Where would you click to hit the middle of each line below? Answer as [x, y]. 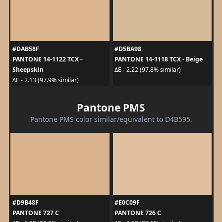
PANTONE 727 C [35, 213]
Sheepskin [28, 69]
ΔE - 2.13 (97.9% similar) [45, 80]
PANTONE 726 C [138, 213]
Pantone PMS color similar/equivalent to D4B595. [111, 119]
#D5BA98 [128, 49]
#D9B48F [25, 202]
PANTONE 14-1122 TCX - [47, 59]
